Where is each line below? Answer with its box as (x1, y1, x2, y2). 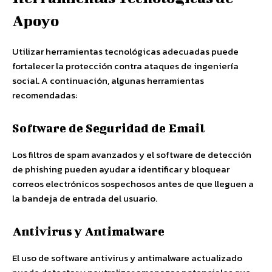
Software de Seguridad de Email (12, 121, 205, 135)
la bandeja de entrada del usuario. (12, 191, 157, 205)
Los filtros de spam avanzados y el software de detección (12, 148, 251, 161)
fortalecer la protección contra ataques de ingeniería (12, 59, 239, 73)
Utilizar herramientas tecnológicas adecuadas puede (12, 44, 239, 58)
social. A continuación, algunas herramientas (12, 73, 204, 87)
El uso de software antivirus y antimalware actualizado (12, 251, 242, 265)
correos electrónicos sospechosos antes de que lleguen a (12, 177, 254, 191)
